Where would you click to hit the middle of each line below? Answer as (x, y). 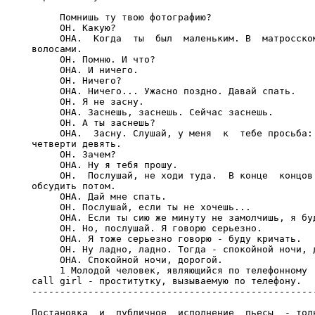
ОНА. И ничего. (85, 70)
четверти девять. (77, 144)
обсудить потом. (74, 186)
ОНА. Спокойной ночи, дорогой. (127, 260)
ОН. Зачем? (74, 154)
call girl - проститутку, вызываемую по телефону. (167, 281)
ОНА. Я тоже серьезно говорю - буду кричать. (167, 239)
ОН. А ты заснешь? (94, 123)
